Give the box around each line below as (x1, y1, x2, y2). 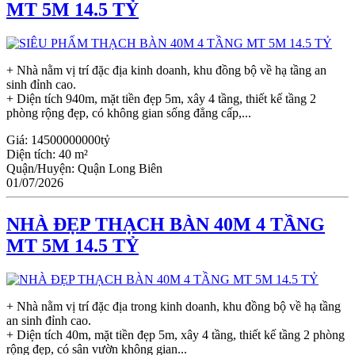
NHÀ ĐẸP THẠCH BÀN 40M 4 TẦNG (6, 213, 325, 235)
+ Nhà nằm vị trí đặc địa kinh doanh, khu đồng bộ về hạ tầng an (6, 63, 326, 77)
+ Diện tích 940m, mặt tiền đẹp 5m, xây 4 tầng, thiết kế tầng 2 (6, 91, 316, 105)
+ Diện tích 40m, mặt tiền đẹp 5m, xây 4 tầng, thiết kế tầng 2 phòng (6, 327, 345, 342)
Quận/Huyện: (6, 161, 78, 175)
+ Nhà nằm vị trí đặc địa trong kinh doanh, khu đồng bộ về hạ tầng (6, 299, 341, 313)
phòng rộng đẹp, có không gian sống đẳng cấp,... (6, 105, 251, 120)
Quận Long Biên (78, 161, 162, 175)
